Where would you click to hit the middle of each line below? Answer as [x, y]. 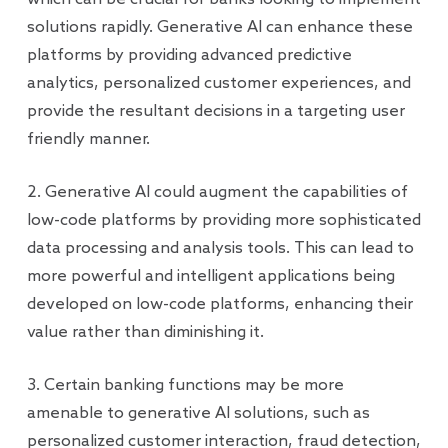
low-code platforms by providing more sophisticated [223, 220]
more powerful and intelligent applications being [210, 276]
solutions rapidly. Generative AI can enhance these [219, 27]
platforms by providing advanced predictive [189, 55]
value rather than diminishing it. [145, 332]
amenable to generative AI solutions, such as [198, 413]
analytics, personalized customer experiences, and [218, 83]
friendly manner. [88, 139]
